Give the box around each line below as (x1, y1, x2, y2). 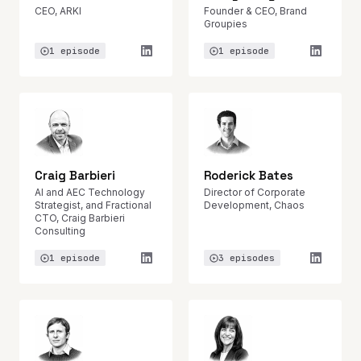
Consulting (35, 225, 85, 237)
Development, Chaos (204, 199, 305, 211)
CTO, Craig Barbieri (35, 212, 125, 224)
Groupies (204, 18, 247, 30)
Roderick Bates (204, 168, 293, 183)
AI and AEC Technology (35, 186, 145, 198)
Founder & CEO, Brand (204, 5, 307, 17)
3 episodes (218, 252, 275, 263)
